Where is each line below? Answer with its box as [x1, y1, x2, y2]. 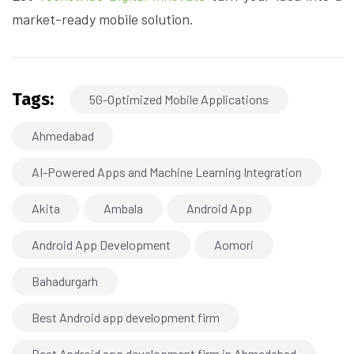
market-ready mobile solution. [12, 10, 194, 28]
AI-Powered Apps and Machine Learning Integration [32, 164, 302, 180]
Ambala [104, 201, 143, 217]
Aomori [214, 237, 254, 253]
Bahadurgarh [32, 273, 98, 289]
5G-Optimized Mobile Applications [89, 92, 269, 107]
